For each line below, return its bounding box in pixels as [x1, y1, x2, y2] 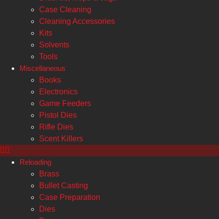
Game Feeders [39, 99, 91, 108]
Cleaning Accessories [39, 17, 115, 25]
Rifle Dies [39, 123, 73, 131]
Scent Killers [39, 134, 83, 143]
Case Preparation [39, 193, 100, 201]
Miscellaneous [20, 64, 66, 72]
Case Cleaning [39, 5, 91, 14]
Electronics [39, 88, 78, 96]
